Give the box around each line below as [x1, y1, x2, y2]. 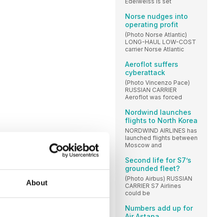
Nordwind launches [125, 108, 191, 116]
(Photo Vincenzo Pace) [125, 78, 190, 86]
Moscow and [125, 141, 162, 149]
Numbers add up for [125, 203, 193, 212]
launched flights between [125, 134, 198, 141]
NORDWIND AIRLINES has [125, 126, 197, 134]
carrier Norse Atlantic [125, 45, 184, 53]
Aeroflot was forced [125, 93, 182, 101]
